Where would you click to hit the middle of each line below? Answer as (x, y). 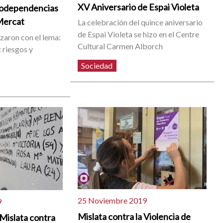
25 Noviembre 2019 (112, 200)
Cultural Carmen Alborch (120, 46)
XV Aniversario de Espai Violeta (139, 7)
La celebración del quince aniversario (140, 22)
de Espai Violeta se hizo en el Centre (139, 34)
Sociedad (97, 66)
